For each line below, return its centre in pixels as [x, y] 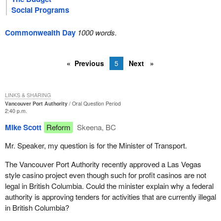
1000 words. [97, 33]
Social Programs [40, 10]
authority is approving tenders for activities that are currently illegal [110, 196]
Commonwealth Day [40, 33]
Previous [90, 63]
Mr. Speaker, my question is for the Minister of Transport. [96, 146]
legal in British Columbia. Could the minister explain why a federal [109, 185]
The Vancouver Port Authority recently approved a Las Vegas [103, 164]
